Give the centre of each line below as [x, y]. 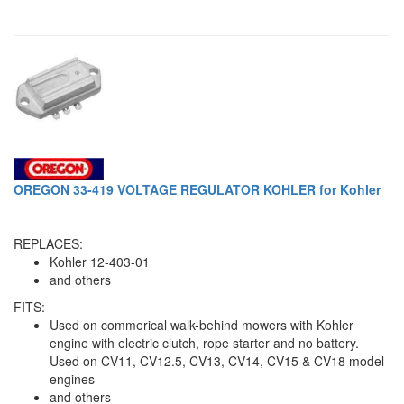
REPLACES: [48, 243]
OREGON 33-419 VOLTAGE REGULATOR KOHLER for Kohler [197, 189]
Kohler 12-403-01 [100, 261]
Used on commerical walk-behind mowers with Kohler [202, 324]
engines [72, 378]
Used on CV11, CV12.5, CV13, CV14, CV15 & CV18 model [217, 360]
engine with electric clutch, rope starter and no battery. [204, 342]
